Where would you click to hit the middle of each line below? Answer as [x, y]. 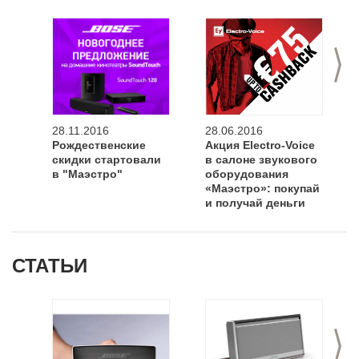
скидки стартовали [107, 159]
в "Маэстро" [87, 174]
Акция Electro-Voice [260, 145]
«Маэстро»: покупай [262, 188]
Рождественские [99, 145]
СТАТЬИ [50, 266]
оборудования [247, 174]
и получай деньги [255, 203]
